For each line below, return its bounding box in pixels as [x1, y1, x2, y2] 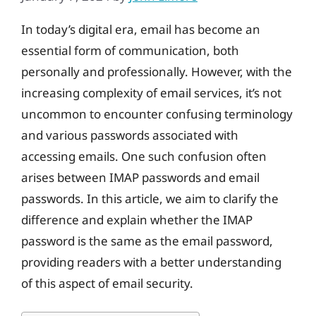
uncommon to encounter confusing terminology [21, 105, 293, 122]
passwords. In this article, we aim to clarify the [21, 190, 279, 207]
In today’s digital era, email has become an [21, 20, 260, 37]
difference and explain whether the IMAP [21, 211, 253, 228]
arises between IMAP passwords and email [21, 169, 260, 186]
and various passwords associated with [21, 126, 238, 143]
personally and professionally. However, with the [21, 63, 292, 80]
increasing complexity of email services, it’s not [21, 84, 281, 101]
